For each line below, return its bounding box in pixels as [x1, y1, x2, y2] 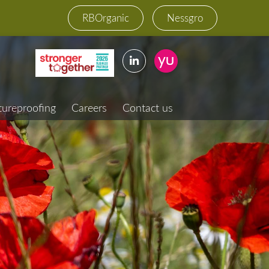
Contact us [122, 100, 173, 115]
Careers [71, 100, 107, 115]
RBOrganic [82, 11, 130, 25]
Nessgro [166, 11, 203, 25]
